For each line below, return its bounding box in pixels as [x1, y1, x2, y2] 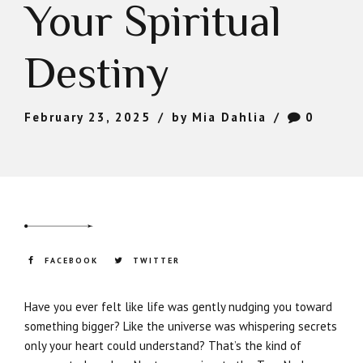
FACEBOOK [45, 255, 98, 266]
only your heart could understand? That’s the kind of [24, 337, 301, 353]
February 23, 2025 [24, 109, 151, 125]
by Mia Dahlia [172, 109, 267, 125]
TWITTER [132, 255, 180, 266]
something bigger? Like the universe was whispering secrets [24, 318, 337, 334]
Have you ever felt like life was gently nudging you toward [24, 298, 332, 314]
